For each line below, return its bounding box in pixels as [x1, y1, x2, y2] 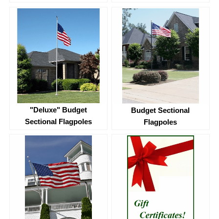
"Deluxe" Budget [30, 105, 88, 114]
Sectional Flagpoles [25, 117, 92, 126]
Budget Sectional [131, 106, 190, 114]
